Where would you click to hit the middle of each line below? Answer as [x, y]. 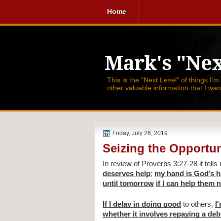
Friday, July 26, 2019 [140, 133]
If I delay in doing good [142, 204]
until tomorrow [128, 184]
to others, [198, 204]
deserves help [127, 174]
